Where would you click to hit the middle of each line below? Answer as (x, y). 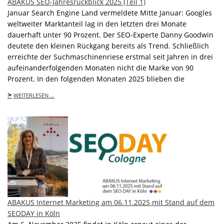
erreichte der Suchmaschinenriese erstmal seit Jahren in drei (110, 57)
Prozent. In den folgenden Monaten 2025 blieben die (96, 79)
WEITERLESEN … (34, 95)
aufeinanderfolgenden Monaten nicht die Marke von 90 (100, 68)
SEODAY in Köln (34, 213)
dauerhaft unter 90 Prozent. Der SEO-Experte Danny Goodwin (110, 35)
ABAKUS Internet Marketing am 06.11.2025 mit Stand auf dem (111, 202)
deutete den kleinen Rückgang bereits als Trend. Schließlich (108, 46)
